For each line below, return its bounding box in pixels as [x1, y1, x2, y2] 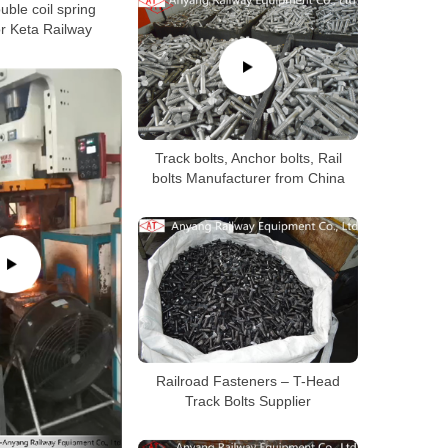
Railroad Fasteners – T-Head [156, 372, 340, 389]
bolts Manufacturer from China [151, 169, 345, 186]
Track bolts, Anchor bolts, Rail [154, 149, 342, 166]
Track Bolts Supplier [185, 392, 311, 409]
